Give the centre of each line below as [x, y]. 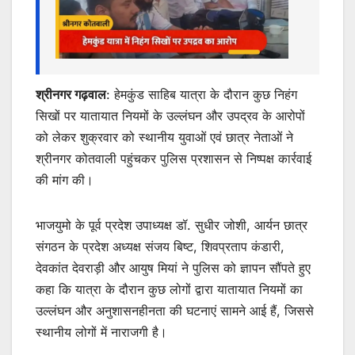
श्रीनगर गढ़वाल [71, 95]
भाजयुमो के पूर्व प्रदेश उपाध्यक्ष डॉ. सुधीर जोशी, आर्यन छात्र [172, 225]
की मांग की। [65, 180]
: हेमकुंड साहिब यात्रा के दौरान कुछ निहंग [202, 95]
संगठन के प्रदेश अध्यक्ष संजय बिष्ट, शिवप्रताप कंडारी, [160, 247]
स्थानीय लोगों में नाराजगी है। [101, 332]
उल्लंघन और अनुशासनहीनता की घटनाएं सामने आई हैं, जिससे [175, 311]
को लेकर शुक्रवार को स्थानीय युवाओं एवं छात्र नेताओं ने [164, 137]
